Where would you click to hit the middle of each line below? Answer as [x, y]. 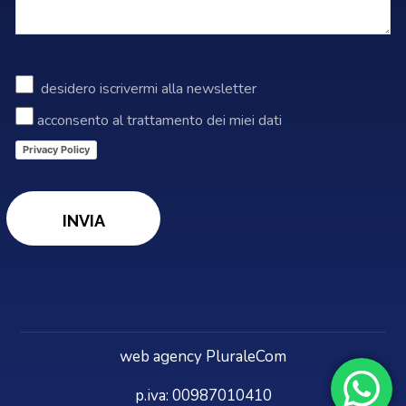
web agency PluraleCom [203, 357]
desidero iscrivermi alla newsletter [149, 88]
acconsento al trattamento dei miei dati [160, 121]
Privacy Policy [57, 150]
